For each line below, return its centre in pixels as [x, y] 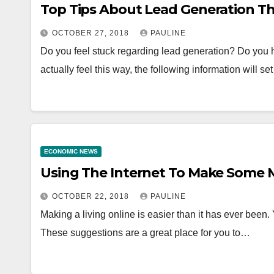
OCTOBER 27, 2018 [92, 33]
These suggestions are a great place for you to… [145, 233]
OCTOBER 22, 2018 [92, 196]
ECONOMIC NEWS [71, 151]
